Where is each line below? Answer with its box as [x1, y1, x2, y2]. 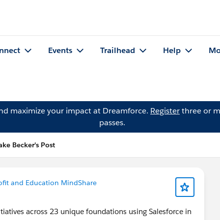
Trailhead [100, 45, 135, 56]
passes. [99, 117, 125, 128]
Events [48, 45, 72, 56]
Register [150, 106, 180, 116]
